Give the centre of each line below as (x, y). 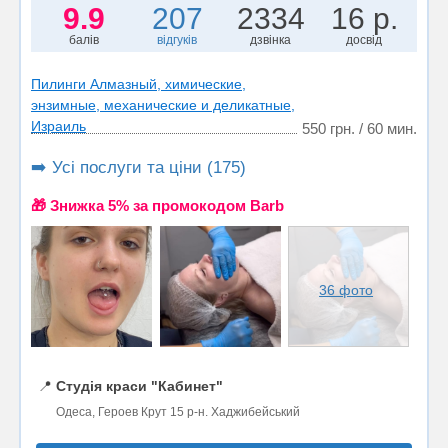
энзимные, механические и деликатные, (163, 104)
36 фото (346, 289)
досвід (364, 39)
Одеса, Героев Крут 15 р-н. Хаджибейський (178, 411)
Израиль (58, 125)
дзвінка (271, 39)
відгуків (177, 39)
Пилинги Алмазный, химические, (138, 83)
